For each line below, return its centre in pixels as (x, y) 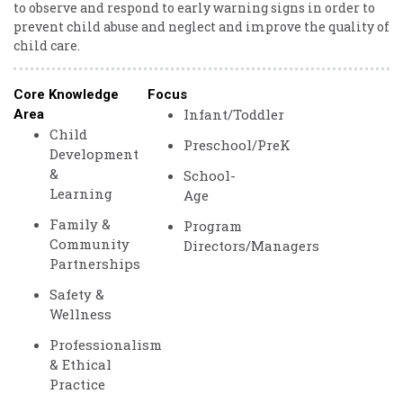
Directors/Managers (252, 246)
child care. (47, 45)
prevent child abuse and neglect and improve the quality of (201, 27)
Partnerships (95, 264)
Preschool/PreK (237, 145)
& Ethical (81, 364)
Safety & (77, 294)
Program (213, 226)
